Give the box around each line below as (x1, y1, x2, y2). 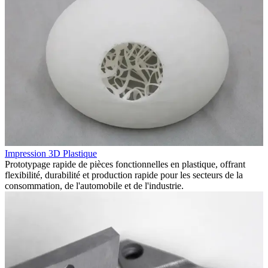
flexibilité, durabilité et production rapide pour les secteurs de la (5, 169, 243, 180)
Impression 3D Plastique (5, 148, 97, 159)
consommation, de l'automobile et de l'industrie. (5, 180, 184, 191)
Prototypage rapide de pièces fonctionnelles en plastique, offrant (5, 159, 245, 169)
